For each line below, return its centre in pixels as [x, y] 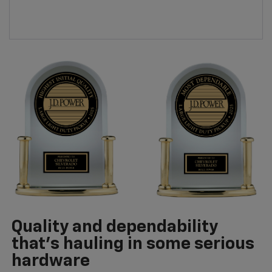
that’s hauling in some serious [133, 244]
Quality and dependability [114, 227]
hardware [50, 261]
